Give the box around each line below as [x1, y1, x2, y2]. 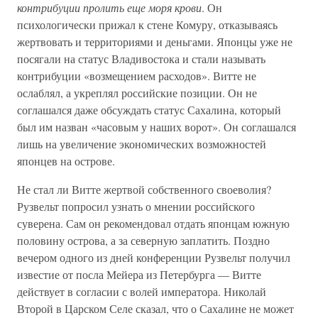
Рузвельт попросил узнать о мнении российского [17, 199, 255, 214]
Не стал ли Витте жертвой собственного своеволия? [17, 182, 271, 197]
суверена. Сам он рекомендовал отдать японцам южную [17, 216, 290, 231]
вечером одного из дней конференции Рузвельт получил [17, 250, 290, 265]
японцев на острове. [17, 153, 115, 168]
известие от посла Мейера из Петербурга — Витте [17, 267, 261, 282]
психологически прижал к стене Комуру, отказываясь [17, 17, 278, 32]
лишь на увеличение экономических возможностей [17, 136, 266, 151]
